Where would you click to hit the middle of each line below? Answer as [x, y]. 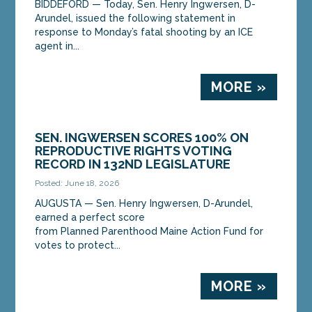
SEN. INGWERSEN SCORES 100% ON [142, 137]
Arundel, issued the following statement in [135, 18]
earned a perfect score [90, 217]
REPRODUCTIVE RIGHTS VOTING [134, 150]
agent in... [57, 46]
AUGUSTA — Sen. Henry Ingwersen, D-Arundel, [144, 203]
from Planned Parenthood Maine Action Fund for [149, 231]
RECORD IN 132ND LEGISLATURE [133, 164]
